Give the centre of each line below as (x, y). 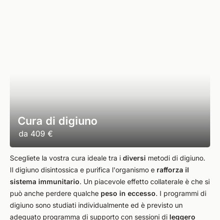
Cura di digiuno (57, 121)
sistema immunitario (45, 181)
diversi (134, 158)
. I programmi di (181, 193)
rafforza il (173, 170)
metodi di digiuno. (176, 158)
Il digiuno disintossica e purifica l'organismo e (83, 170)
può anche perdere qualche (55, 193)
